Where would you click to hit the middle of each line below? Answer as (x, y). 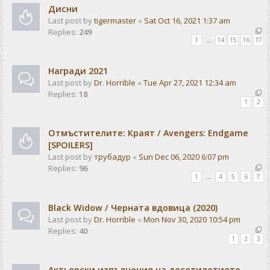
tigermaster (115, 20)
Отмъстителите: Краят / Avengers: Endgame (148, 133)
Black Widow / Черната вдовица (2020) (133, 207)
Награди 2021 (78, 71)
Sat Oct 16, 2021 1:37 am (187, 20)
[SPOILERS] (71, 145)
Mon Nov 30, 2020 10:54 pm (192, 219)
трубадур (112, 157)
